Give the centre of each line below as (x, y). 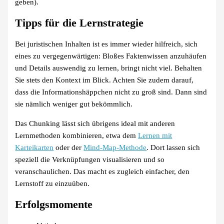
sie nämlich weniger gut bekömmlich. (74, 104)
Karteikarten (34, 147)
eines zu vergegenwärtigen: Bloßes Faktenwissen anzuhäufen (111, 56)
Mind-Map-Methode (115, 147)
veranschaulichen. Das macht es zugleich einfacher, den (102, 171)
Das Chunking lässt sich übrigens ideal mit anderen (95, 123)
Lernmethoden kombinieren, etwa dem (77, 135)
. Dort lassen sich (173, 147)
